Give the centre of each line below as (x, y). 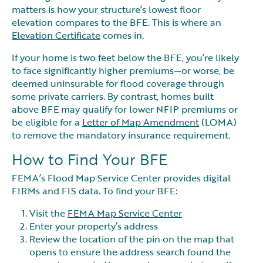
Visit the (48, 213)
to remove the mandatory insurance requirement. (123, 135)
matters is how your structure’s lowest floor (106, 10)
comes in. (122, 36)
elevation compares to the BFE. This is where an (117, 23)
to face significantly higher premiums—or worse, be (123, 71)
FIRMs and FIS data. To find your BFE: (95, 190)
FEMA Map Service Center (125, 213)
